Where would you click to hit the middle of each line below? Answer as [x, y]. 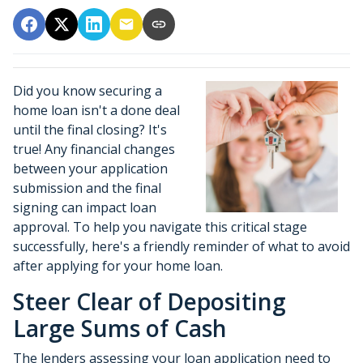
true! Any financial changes [94, 149]
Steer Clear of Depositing [149, 301]
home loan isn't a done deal [96, 110]
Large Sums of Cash [123, 328]
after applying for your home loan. [118, 265]
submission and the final [87, 188]
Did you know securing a [88, 90]
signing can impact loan [85, 207]
